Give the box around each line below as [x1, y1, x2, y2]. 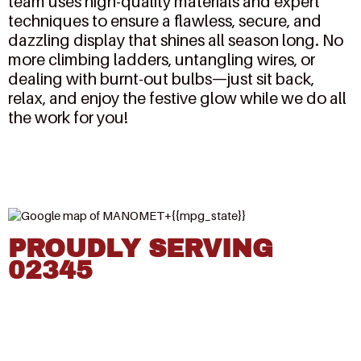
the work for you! [8, 107, 128, 127]
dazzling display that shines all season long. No [8, 30, 343, 50]
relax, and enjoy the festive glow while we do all [8, 88, 346, 108]
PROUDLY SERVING [8, 234, 273, 263]
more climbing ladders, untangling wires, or [8, 49, 315, 69]
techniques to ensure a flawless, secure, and [8, 10, 322, 31]
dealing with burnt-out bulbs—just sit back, [8, 68, 314, 89]
